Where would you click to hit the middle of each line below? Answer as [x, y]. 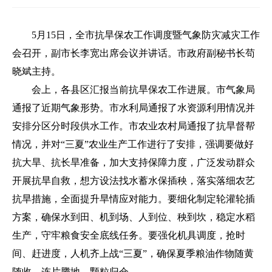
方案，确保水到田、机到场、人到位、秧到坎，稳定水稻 [134, 217]
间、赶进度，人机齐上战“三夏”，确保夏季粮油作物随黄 [133, 253]
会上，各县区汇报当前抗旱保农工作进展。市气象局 [143, 90]
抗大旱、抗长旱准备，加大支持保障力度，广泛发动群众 [134, 162]
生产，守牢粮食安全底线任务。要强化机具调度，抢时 [129, 235]
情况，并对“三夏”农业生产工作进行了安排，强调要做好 [133, 144]
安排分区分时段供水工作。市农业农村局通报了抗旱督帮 [134, 126]
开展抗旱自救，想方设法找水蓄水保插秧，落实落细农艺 [134, 181]
